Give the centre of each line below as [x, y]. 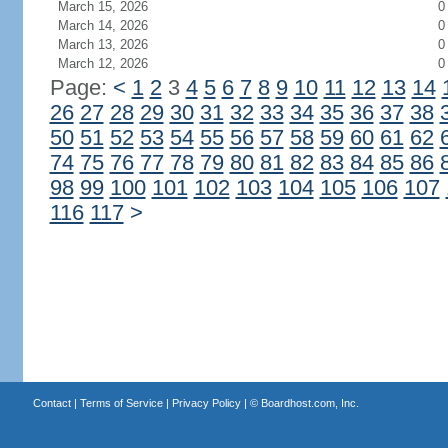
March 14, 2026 [102, 25]
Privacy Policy [206, 403]
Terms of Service [121, 403]
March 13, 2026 [102, 44]
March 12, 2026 [102, 63]
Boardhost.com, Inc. [309, 403]
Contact [51, 403]
